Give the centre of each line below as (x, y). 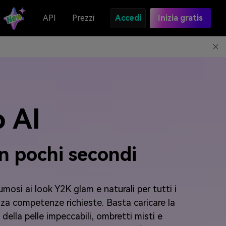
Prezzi (83, 18)
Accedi (128, 18)
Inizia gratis (180, 18)
